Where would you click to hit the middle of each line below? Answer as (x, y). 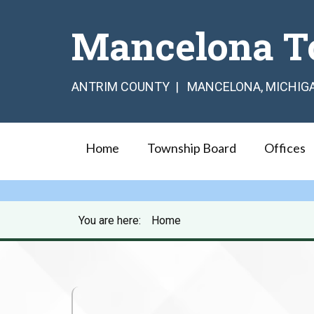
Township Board (192, 148)
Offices (285, 148)
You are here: (112, 221)
